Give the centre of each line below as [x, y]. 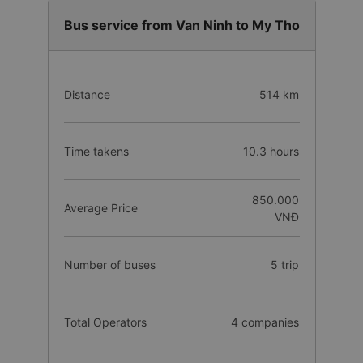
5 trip [285, 265]
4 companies [265, 322]
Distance [87, 94]
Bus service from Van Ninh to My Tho [181, 25]
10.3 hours [271, 151]
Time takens [96, 151]
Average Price [100, 208]
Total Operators [105, 322]
